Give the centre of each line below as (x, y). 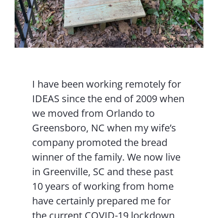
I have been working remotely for (107, 84)
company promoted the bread (100, 143)
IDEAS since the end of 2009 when (109, 99)
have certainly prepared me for (102, 201)
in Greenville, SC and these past (103, 172)
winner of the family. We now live (107, 157)
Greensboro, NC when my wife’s (104, 128)
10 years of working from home (103, 186)
